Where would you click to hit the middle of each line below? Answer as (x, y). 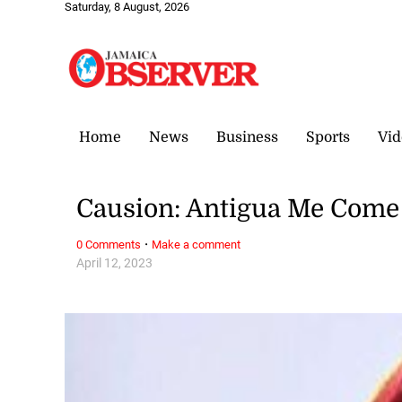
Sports (328, 137)
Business (247, 137)
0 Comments (109, 244)
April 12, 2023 (115, 263)
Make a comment (197, 244)
